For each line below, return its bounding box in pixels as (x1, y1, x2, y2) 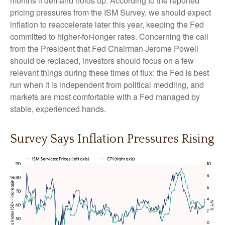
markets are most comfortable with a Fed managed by (10, 91, 200, 102)
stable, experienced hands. (10, 103, 106, 115)
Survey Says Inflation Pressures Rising (10, 133, 214, 146)
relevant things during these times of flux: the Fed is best (10, 67, 209, 78)
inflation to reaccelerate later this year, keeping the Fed (10, 19, 204, 30)
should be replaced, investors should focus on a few (10, 55, 194, 66)
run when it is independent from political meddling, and (10, 79, 204, 90)
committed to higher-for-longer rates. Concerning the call (10, 31, 208, 42)
